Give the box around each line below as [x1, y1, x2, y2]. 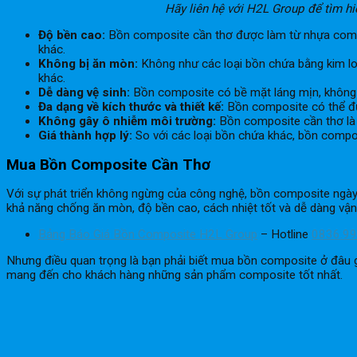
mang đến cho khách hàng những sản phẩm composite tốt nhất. [6, 268, 343, 283]
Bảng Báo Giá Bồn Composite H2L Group [38, 227, 257, 242]
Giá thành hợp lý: [38, 128, 132, 143]
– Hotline [257, 227, 312, 242]
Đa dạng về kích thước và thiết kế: [38, 100, 224, 115]
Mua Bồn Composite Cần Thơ [6, 155, 210, 175]
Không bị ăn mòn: [38, 57, 138, 72]
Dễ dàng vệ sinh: [38, 85, 130, 100]
